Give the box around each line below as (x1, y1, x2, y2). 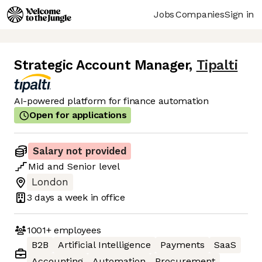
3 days (27, 191, 55, 203)
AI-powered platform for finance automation (14, 95, 209, 107)
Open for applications (29, 109, 127, 121)
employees (51, 224, 101, 236)
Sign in (225, 8, 254, 20)
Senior (67, 161, 96, 173)
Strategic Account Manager (14, 57, 189, 74)
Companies (175, 8, 225, 20)
